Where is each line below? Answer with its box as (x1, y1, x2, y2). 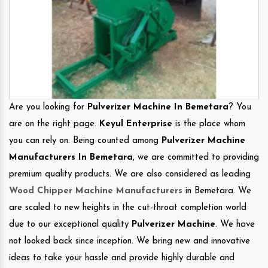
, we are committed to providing (133, 153, 259, 162)
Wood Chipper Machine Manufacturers (9, 186, 182, 196)
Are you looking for (9, 102, 87, 112)
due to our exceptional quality (9, 220, 132, 229)
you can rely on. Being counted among (9, 136, 162, 145)
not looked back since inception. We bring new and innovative (9, 236, 250, 246)
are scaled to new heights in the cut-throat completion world (9, 203, 246, 212)
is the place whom (172, 119, 245, 129)
